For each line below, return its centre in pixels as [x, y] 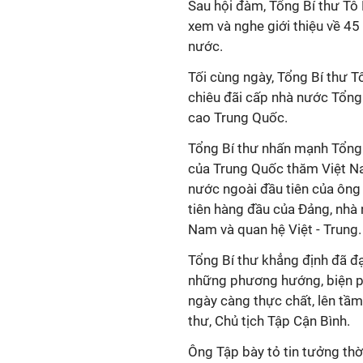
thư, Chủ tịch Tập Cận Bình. [269, 321]
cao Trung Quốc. [238, 117]
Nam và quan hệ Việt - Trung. [275, 229]
